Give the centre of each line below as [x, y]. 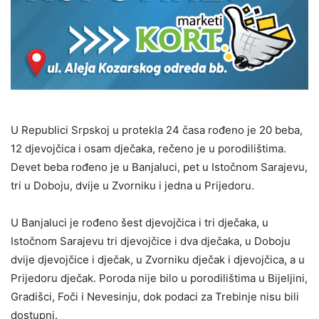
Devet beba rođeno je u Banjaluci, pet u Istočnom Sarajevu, [159, 167]
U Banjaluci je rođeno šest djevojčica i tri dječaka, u [140, 223]
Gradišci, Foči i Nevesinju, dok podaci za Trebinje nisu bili [155, 297]
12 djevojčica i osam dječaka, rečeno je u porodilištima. [148, 149]
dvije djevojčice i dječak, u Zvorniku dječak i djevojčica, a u [158, 260]
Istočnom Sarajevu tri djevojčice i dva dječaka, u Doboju [151, 241]
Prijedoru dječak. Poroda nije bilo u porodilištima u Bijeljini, [159, 278]
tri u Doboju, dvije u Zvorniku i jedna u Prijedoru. [132, 186]
